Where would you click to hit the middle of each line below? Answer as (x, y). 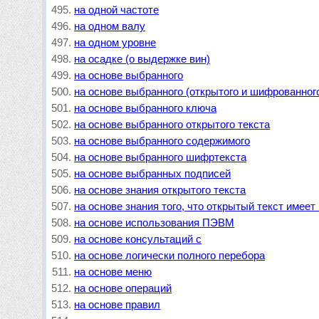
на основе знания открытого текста (160, 190)
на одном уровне (115, 42)
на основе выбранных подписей (153, 173)
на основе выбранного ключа (146, 108)
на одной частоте (117, 10)
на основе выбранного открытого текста (172, 124)
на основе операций (123, 288)
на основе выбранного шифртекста (161, 157)
